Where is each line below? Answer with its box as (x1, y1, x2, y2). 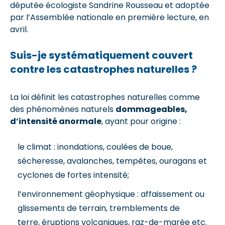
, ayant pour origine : (101, 115, 185, 127)
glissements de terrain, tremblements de (18, 202, 180, 214)
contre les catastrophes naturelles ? (10, 62, 197, 76)
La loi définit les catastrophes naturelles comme (10, 91, 200, 103)
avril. (10, 23, 32, 35)
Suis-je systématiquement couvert (10, 48, 193, 62)
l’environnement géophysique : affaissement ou (18, 188, 204, 200)
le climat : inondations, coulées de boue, (18, 141, 173, 153)
